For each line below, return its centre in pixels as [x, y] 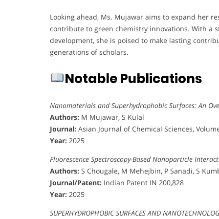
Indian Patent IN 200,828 [143, 182]
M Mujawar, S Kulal [112, 117]
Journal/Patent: [76, 182]
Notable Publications [133, 78]
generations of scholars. [89, 52]
